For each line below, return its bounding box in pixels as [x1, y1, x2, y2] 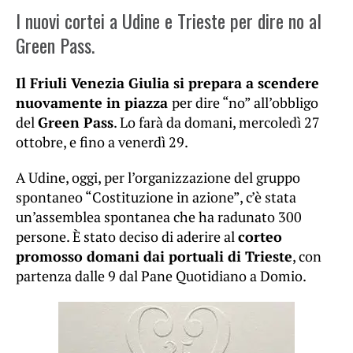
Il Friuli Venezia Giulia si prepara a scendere [16, 73, 319, 93]
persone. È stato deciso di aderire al [16, 227, 238, 247]
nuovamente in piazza [16, 93, 172, 113]
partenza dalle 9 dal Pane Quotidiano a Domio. [16, 266, 307, 286]
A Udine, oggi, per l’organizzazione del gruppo [16, 168, 300, 188]
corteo [238, 227, 282, 247]
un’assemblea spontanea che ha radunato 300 [16, 207, 302, 227]
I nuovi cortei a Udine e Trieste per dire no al [16, 6, 321, 35]
